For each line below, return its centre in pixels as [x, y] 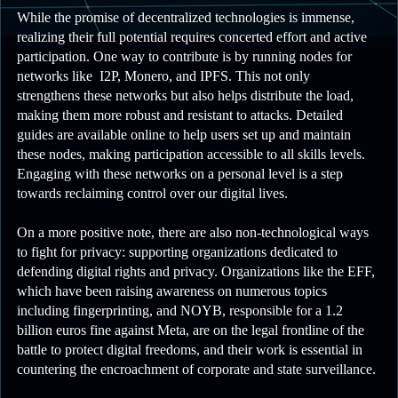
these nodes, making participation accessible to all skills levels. [191, 155]
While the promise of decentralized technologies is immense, [186, 18]
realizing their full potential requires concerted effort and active [192, 37]
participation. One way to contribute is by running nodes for [184, 57]
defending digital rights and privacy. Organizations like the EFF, [196, 272]
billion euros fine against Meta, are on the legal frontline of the [191, 330]
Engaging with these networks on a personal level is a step [180, 174]
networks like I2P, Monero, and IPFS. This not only [163, 76]
